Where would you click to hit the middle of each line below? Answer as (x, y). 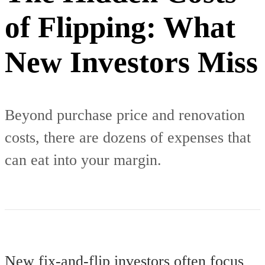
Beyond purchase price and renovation (125, 115)
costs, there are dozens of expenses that (128, 138)
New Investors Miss (131, 62)
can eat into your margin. (83, 160)
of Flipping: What (120, 27)
